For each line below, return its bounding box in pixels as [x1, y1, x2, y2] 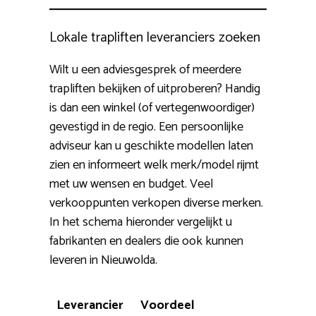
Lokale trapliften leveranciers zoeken [49, 26, 260, 50]
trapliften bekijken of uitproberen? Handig [49, 78, 260, 100]
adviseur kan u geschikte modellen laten [49, 135, 253, 157]
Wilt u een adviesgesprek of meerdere [49, 59, 241, 81]
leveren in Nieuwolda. [49, 250, 157, 272]
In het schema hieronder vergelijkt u [49, 212, 232, 233]
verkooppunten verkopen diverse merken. [49, 193, 263, 214]
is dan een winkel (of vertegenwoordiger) [49, 97, 255, 119]
